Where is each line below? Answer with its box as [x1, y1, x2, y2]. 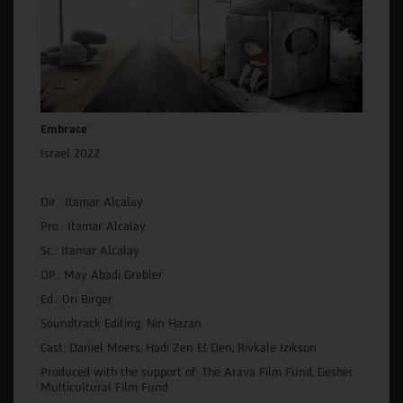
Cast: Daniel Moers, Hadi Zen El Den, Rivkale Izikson [40, 341, 317, 355]
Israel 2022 [40, 147, 100, 161]
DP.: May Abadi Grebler [40, 268, 163, 282]
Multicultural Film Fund [40, 381, 168, 395]
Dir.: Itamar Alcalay [40, 195, 143, 210]
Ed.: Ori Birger [40, 292, 112, 307]
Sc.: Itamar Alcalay [40, 244, 139, 258]
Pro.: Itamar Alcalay [40, 219, 146, 234]
